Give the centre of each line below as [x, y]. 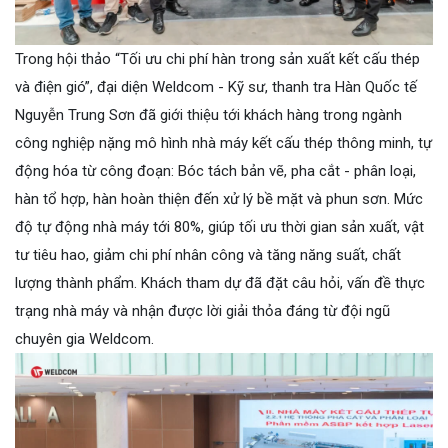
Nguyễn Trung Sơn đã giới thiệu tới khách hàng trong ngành [208, 114]
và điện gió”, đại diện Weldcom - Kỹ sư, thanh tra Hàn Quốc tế [216, 86]
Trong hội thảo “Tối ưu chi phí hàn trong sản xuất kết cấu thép [217, 58]
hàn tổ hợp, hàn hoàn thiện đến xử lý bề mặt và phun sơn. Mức [219, 198]
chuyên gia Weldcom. [84, 338]
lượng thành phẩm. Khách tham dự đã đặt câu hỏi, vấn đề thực [220, 282]
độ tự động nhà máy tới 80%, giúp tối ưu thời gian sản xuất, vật [219, 226]
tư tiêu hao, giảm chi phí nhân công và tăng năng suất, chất [208, 254]
